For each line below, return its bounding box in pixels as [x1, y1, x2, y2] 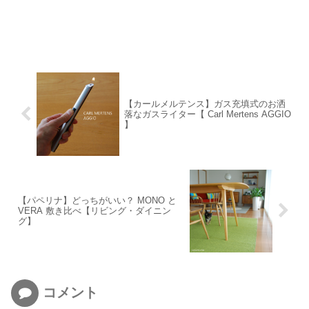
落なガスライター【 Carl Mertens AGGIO [123, 108, 291, 119]
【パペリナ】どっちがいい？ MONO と [18, 195, 177, 206]
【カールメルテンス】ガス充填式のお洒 [123, 98, 286, 109]
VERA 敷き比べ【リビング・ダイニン [18, 206, 171, 217]
